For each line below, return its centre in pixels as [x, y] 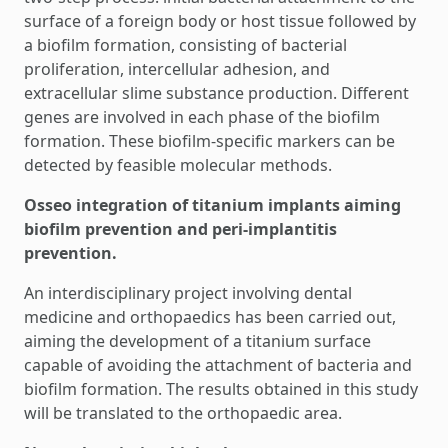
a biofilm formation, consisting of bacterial [185, 45]
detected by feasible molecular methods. [178, 165]
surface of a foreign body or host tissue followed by [220, 21]
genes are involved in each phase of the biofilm [202, 117]
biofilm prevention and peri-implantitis [180, 229]
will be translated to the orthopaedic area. [183, 413]
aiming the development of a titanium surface [197, 341]
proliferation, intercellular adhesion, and [177, 69]
